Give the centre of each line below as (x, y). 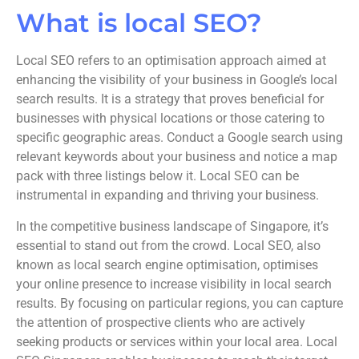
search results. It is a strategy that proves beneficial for (170, 99)
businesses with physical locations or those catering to (170, 119)
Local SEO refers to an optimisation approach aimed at (171, 61)
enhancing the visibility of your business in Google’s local (177, 80)
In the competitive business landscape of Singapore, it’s (172, 226)
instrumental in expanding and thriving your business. (167, 196)
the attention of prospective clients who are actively (161, 322)
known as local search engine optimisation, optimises (167, 264)
